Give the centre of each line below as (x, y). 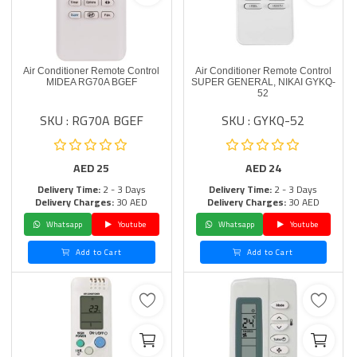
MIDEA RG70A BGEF (91, 82)
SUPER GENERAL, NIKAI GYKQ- (263, 82)
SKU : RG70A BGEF (91, 120)
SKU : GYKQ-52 (263, 120)
